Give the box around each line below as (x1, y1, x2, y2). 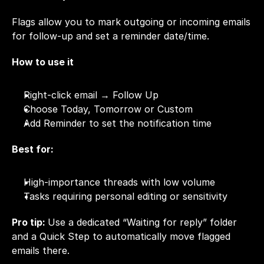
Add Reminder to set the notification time (24, 117, 212, 129)
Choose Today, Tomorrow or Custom (24, 103, 193, 115)
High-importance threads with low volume (24, 176, 215, 188)
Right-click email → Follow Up (24, 89, 159, 101)
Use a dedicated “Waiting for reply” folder (48, 216, 237, 228)
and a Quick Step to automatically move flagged (12, 230, 230, 242)
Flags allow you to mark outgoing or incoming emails (12, 16, 250, 28)
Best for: (12, 143, 54, 155)
